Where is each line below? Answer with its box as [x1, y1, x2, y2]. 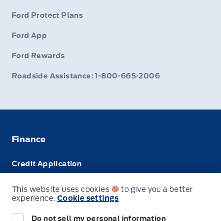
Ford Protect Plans [12, 11, 83, 20]
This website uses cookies [12, 185, 111, 194]
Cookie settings [57, 194, 119, 203]
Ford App [12, 32, 47, 40]
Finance [12, 134, 46, 144]
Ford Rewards [12, 52, 65, 60]
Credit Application [12, 159, 82, 168]
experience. [12, 194, 57, 203]
